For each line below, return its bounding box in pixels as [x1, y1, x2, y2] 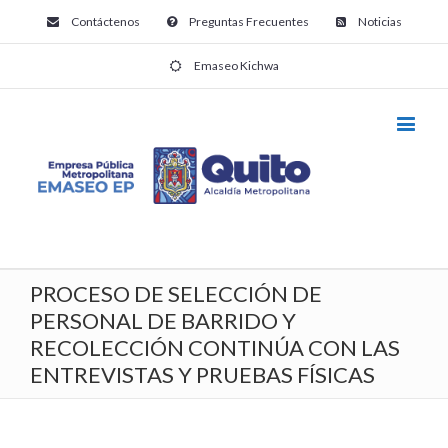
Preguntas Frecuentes [188, 14, 309, 29]
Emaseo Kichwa [194, 58, 279, 73]
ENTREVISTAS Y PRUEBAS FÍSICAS [30, 361, 375, 389]
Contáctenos [70, 14, 140, 29]
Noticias [357, 14, 402, 29]
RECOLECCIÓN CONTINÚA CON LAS [30, 334, 400, 362]
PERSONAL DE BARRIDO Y [30, 307, 296, 335]
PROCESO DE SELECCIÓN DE [30, 280, 322, 308]
